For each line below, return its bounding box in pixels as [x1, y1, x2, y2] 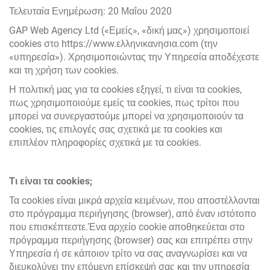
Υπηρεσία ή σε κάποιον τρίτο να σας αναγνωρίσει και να [9, 248, 247, 259]
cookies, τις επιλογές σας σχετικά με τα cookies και [9, 124, 222, 135]
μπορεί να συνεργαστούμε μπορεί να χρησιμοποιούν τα [9, 110, 243, 122]
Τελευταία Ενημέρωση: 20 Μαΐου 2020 [9, 5, 172, 17]
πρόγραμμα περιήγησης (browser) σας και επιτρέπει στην [9, 234, 253, 246]
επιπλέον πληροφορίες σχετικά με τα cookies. [9, 137, 201, 148]
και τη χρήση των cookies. [9, 64, 119, 76]
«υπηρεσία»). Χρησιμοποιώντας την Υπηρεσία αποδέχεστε [9, 51, 259, 63]
